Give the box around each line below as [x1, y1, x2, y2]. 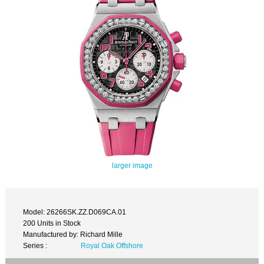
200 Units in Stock [23, 219, 81, 227]
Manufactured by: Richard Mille [23, 230, 123, 239]
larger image [111, 161, 153, 169]
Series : [23, 242, 48, 250]
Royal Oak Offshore [80, 242, 143, 250]
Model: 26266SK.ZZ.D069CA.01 [23, 208, 127, 216]
